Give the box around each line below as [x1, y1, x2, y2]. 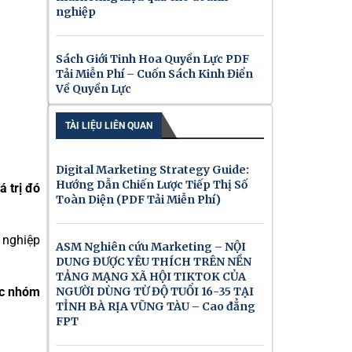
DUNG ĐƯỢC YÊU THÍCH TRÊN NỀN [56, 255, 251, 269]
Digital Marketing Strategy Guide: [56, 163, 249, 177]
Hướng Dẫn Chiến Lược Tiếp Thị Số [56, 178, 247, 192]
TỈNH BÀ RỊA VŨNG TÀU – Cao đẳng [56, 299, 255, 313]
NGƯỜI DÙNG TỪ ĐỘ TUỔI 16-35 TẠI [56, 284, 254, 299]
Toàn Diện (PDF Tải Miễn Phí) [56, 192, 221, 207]
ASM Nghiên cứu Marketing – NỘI [56, 240, 246, 254]
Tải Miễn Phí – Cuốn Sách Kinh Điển [56, 67, 253, 81]
